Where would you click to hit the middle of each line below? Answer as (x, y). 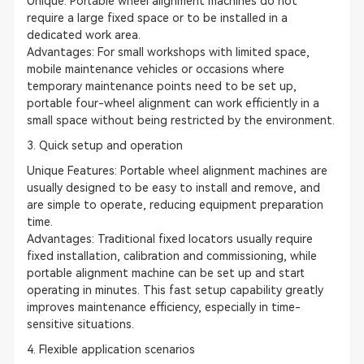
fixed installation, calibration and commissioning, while (171, 256)
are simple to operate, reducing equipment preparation (175, 205)
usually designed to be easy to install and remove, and (173, 188)
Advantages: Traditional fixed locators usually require (169, 239)
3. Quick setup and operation (104, 145)
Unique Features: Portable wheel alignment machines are (177, 171)
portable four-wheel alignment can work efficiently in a (173, 103)
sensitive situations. (80, 324)
